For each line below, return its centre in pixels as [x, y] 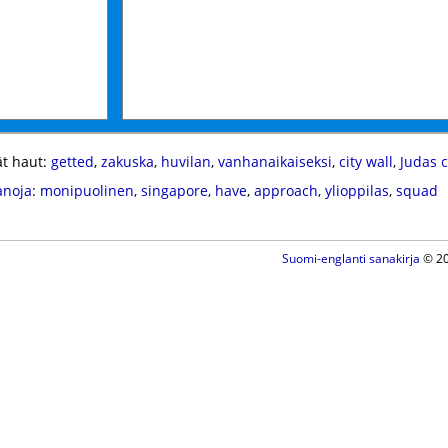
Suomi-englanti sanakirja [350, 258]
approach [285, 190]
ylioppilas [356, 190]
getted [72, 161]
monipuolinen [86, 190]
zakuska [127, 161]
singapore [174, 190]
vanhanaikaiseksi [274, 161]
